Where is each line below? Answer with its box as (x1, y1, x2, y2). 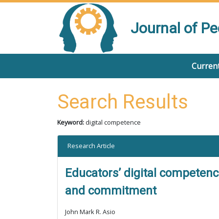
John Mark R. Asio (65, 207, 115, 216)
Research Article (67, 141, 115, 150)
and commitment (65, 184, 156, 197)
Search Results (57, 90, 188, 113)
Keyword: (57, 118, 86, 127)
